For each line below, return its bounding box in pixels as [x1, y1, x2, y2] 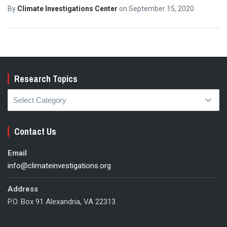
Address [8, 184, 38, 194]
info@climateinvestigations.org [8, 161, 111, 170]
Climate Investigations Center [17, 5, 119, 13]
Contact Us [14, 125, 56, 138]
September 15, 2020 [129, 5, 194, 13]
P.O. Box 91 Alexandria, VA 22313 [8, 197, 116, 206]
